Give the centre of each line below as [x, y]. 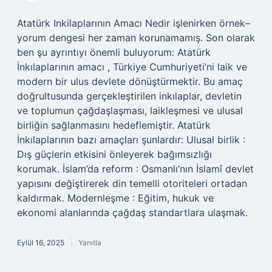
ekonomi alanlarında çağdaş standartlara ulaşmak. [132, 212]
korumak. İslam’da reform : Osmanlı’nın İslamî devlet [135, 169]
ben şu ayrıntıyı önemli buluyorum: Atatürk [114, 52]
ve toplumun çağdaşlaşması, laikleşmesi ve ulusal [130, 110]
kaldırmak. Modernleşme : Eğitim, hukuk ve [115, 198]
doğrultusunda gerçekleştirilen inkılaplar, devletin [129, 96]
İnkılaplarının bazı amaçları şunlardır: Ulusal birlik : [131, 140]
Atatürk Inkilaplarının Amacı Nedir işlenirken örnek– [134, 23]
